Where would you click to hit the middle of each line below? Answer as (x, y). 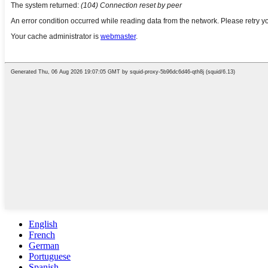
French (42, 235)
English (43, 224)
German (44, 246)
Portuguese (50, 256)
